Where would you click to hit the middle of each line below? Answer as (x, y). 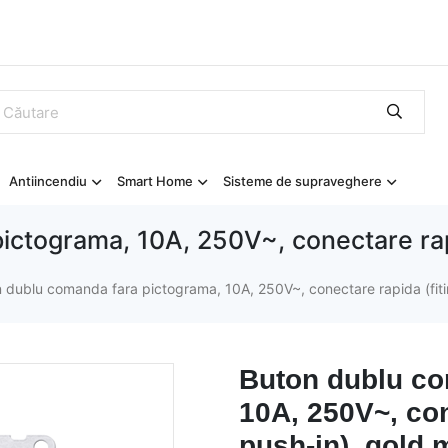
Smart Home (155, 181)
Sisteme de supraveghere (302, 181)
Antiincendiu (48, 181)
